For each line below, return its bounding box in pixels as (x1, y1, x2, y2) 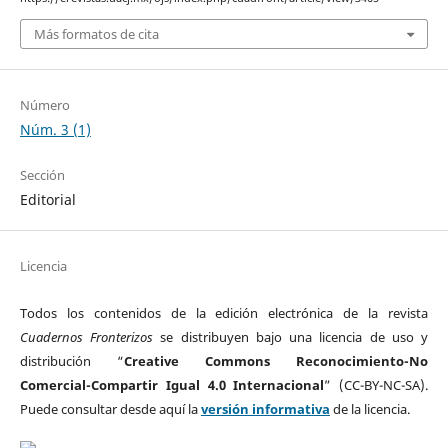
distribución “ (19, 352, 124, 371)
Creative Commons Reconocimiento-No (124, 352, 429, 371)
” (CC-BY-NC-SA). (324, 376, 429, 395)
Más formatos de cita (33, 24, 159, 43)
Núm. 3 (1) (19, 120, 91, 139)
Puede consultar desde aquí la (19, 400, 201, 419)
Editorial (19, 190, 76, 210)
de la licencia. (329, 400, 413, 419)
